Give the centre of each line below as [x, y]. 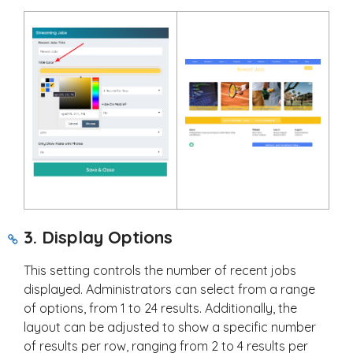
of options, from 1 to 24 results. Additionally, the [160, 308]
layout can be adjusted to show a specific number [170, 327]
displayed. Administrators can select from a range [169, 290]
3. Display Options [98, 238]
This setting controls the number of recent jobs [160, 271]
